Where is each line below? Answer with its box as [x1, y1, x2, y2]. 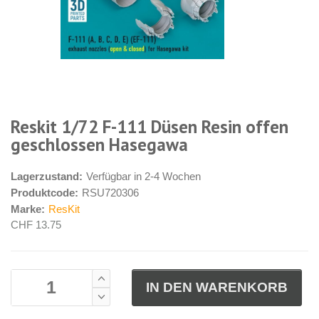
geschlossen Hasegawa [11, 132, 188, 156]
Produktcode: [11, 186, 78, 199]
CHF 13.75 [11, 218, 61, 231]
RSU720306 [82, 186, 139, 199]
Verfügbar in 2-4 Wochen [86, 169, 201, 182]
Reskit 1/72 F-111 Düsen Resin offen [11, 115, 288, 138]
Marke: [11, 202, 45, 215]
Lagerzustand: [11, 169, 83, 182]
